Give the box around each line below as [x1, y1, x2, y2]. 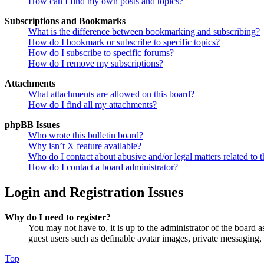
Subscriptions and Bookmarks [5, 16, 126, 27]
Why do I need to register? [5, 212, 111, 223]
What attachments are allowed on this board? [28, 89, 194, 100]
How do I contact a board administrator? [28, 162, 178, 173]
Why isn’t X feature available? [28, 141, 141, 151]
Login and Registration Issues [5, 184, 183, 200]
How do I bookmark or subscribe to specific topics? [28, 37, 220, 48]
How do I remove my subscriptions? [28, 58, 163, 69]
